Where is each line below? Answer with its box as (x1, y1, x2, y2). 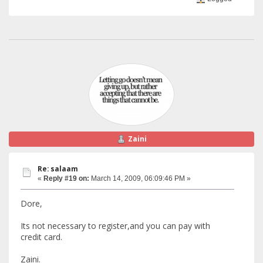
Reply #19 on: (43, 174, 89, 183)
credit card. (21, 231, 62, 242)
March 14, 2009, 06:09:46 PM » (89, 174, 191, 183)
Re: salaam (38, 164, 78, 174)
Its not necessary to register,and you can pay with (21, 220, 210, 231)
